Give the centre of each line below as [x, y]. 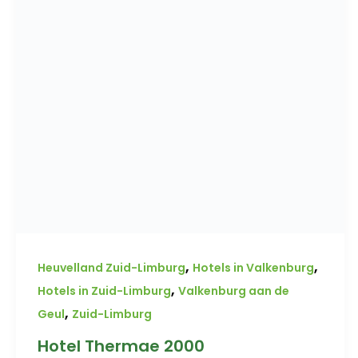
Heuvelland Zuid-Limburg [111, 267]
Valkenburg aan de [234, 290]
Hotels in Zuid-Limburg [104, 290]
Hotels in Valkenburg [253, 267]
